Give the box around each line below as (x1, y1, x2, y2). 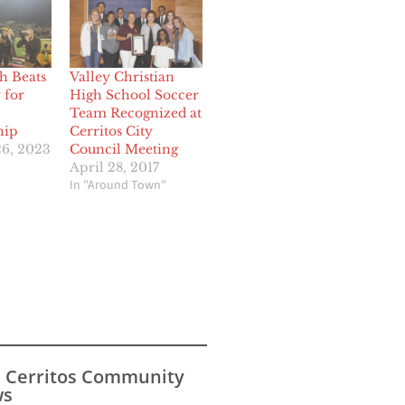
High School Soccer (70, 87, 200, 104)
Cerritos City (70, 123, 154, 140)
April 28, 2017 (70, 159, 160, 176)
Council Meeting (70, 141, 179, 158)
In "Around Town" (70, 176, 167, 195)
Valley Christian (70, 69, 175, 86)
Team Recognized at (70, 105, 202, 122)
